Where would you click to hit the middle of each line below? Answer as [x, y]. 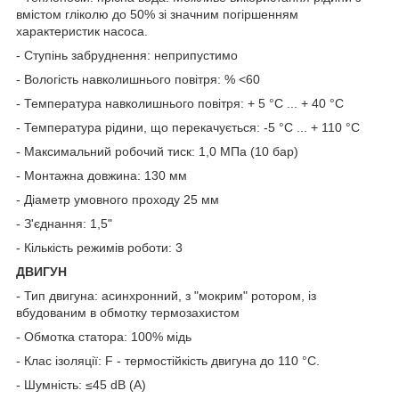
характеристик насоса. [82, 31]
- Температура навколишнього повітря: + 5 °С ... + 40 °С [180, 103]
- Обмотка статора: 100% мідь [104, 336]
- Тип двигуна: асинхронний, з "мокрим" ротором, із [166, 295]
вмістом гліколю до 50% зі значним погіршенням [157, 14]
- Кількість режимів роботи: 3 [99, 247]
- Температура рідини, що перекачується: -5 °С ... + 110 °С [188, 127]
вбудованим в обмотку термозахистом [128, 312]
